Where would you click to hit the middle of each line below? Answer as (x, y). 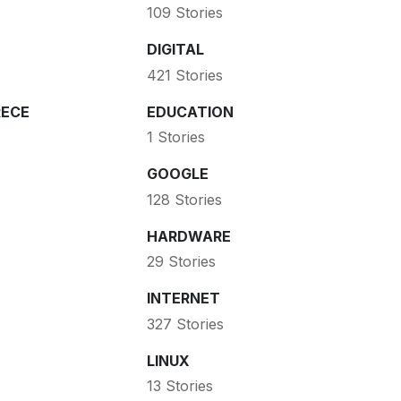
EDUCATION (190, 111)
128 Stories (184, 199)
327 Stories (185, 324)
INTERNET (183, 299)
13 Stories (179, 386)
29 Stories (181, 262)
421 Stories (184, 75)
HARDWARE (188, 236)
